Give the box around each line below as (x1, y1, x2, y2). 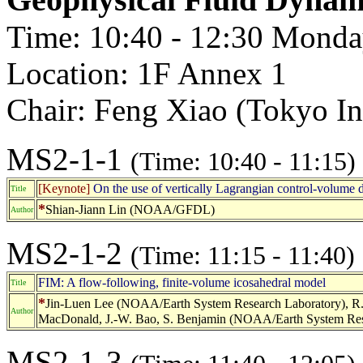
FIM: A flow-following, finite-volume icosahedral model (38, 275, 326, 289)
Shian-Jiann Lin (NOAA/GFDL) (45, 202, 215, 216)
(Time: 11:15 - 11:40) (130, 241, 355, 270)
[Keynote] (38, 181, 90, 195)
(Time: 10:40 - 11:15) (130, 147, 356, 176)
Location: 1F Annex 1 (6, 55, 287, 91)
